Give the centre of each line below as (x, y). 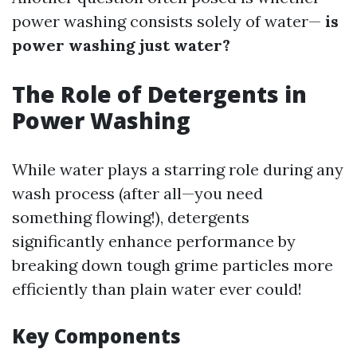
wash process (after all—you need (137, 193)
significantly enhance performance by (154, 241)
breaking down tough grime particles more (173, 265)
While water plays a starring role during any (178, 169)
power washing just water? (121, 45)
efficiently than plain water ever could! (157, 289)
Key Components (96, 336)
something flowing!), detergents (131, 217)
